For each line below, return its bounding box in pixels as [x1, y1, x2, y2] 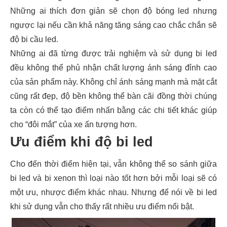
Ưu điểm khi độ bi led [10, 134, 153, 149]
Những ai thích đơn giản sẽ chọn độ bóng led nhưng [10, 7, 217, 15]
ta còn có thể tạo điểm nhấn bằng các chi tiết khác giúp [10, 106, 217, 115]
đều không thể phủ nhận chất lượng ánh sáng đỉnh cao [10, 63, 217, 72]
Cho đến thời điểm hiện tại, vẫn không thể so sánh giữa [10, 160, 217, 168]
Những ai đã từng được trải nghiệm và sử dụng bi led [10, 49, 217, 58]
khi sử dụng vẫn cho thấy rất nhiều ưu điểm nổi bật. [10, 202, 194, 211]
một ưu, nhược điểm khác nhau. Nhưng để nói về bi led [10, 188, 217, 197]
